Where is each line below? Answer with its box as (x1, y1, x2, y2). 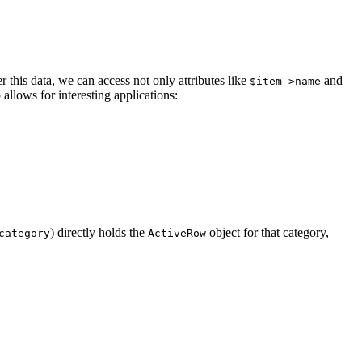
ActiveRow (148, 226, 206, 239)
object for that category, (206, 225, 329, 239)
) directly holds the (50, 225, 148, 239)
